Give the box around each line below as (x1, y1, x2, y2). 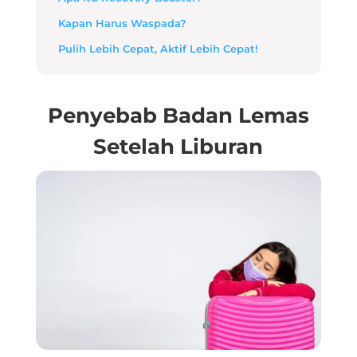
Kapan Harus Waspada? (57, 17, 186, 29)
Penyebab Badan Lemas (47, 102, 309, 128)
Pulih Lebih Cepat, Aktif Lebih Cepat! (57, 42, 258, 55)
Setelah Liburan (93, 133, 264, 159)
